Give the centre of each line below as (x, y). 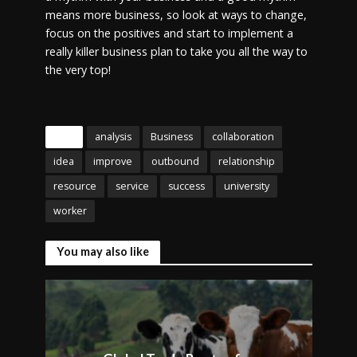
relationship (246, 161)
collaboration (243, 136)
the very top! (79, 69)
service (132, 186)
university (246, 186)
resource (75, 186)
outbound (175, 161)
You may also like (102, 251)
